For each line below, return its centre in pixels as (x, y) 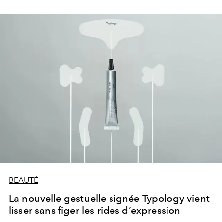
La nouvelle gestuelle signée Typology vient (109, 198)
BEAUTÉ (24, 180)
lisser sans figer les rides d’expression (95, 210)
